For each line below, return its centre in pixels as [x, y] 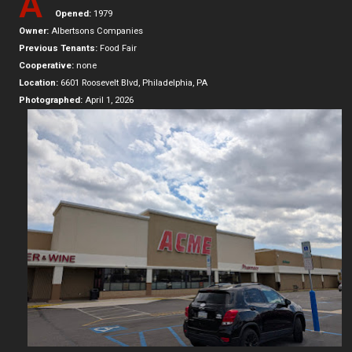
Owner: [34, 31]
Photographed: [51, 100]
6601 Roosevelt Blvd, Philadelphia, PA [133, 82]
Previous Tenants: [58, 48]
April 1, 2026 [108, 100]
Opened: [73, 13]
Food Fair [117, 48]
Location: [38, 82]
